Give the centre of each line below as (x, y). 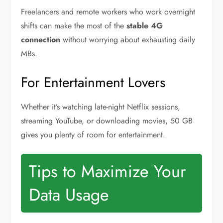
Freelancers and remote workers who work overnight (108, 12)
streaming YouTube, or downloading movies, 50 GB (107, 121)
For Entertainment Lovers (93, 82)
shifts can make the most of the (74, 26)
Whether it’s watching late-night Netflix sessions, (101, 107)
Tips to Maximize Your (108, 171)
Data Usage (69, 195)
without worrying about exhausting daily (128, 40)
